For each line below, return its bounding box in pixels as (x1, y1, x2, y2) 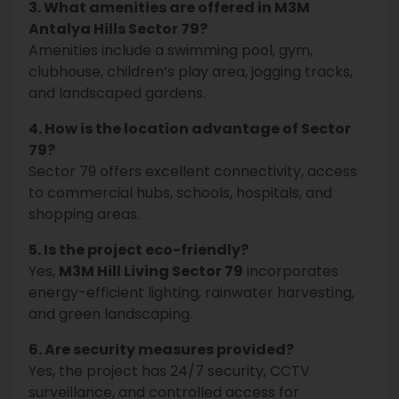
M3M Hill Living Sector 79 (59, 261, 243, 282)
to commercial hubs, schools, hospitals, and (28, 183, 332, 204)
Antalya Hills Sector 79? (28, 19, 208, 40)
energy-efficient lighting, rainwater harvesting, (28, 282, 354, 304)
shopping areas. (28, 204, 140, 225)
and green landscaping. (28, 304, 192, 325)
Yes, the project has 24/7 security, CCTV (28, 361, 310, 382)
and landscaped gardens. (28, 83, 206, 104)
